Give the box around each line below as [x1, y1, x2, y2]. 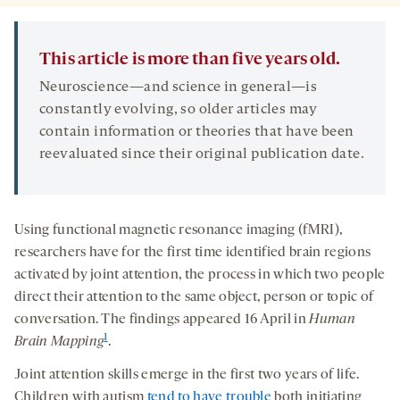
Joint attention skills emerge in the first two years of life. [14, 368, 360, 383]
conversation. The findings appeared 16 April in [14, 312, 310, 328]
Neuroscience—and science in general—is [39, 80, 318, 96]
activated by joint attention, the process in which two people [14, 268, 386, 283]
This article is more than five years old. [39, 51, 341, 70]
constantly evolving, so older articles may [39, 103, 318, 118]
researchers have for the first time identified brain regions [14, 246, 371, 261]
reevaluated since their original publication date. [39, 147, 364, 162]
